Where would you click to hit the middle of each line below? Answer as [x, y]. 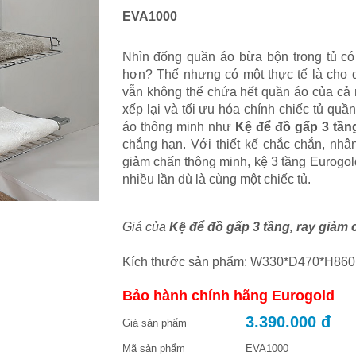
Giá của [145, 227]
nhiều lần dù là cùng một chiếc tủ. [216, 180]
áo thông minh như [178, 127]
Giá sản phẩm [154, 323]
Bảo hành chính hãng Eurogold [228, 296]
